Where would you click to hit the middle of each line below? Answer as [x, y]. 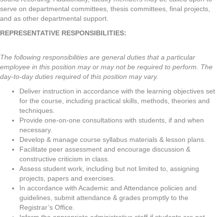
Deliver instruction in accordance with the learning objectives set [117, 91]
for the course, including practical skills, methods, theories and [115, 101]
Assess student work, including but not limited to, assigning [109, 169]
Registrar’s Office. [47, 207]
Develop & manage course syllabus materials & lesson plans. [113, 139]
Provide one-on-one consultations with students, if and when [112, 120]
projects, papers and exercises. [67, 178]
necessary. [36, 130]
